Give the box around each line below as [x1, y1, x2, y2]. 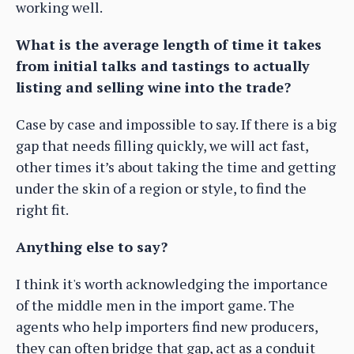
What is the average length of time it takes [16, 34, 322, 54]
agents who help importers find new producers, [16, 316, 318, 336]
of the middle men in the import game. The [16, 295, 295, 314]
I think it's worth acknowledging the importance [16, 273, 328, 293]
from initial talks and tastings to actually [16, 55, 310, 75]
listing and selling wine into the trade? [16, 77, 291, 96]
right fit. [16, 199, 69, 219]
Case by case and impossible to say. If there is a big [16, 114, 337, 134]
